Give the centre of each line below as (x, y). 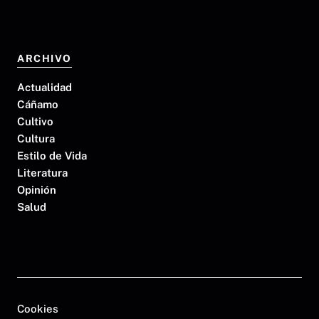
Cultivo (35, 121)
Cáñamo (38, 104)
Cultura (36, 138)
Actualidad (45, 87)
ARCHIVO (45, 58)
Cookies (38, 309)
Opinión (37, 189)
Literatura (42, 172)
